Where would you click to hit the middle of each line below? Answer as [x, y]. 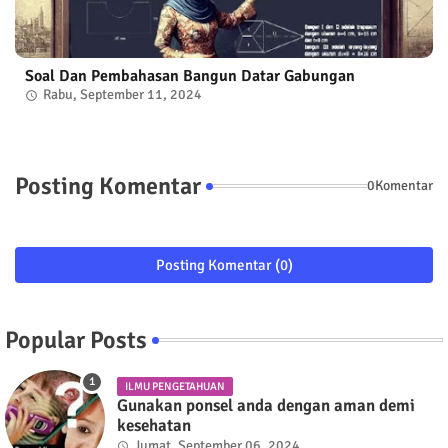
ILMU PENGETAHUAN [175, 386]
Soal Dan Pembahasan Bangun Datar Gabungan [190, 75]
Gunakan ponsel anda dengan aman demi [266, 405]
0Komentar [400, 186]
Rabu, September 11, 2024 [122, 94]
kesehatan [154, 425]
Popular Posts [76, 339]
